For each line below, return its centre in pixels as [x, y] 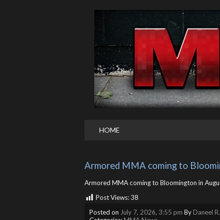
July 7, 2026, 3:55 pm [151, 212]
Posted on [105, 212]
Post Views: [112, 198]
